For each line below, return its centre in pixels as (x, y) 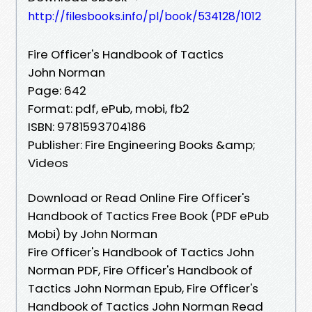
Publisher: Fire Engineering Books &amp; (142, 145)
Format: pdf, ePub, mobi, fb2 (109, 108)
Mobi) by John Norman (93, 234)
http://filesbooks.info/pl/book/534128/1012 (145, 16)
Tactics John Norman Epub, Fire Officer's (143, 288)
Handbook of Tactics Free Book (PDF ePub (148, 216)
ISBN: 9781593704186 (87, 126)
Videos (48, 163)
